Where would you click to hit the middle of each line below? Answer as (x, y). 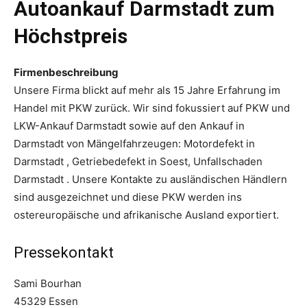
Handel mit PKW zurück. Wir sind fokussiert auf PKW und (152, 108)
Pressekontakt (64, 253)
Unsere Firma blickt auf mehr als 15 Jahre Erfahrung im (147, 90)
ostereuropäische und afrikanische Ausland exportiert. (146, 215)
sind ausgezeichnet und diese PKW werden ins (128, 197)
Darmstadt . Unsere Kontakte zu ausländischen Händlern (150, 180)
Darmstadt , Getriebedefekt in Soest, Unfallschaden (138, 162)
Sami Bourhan (48, 284)
